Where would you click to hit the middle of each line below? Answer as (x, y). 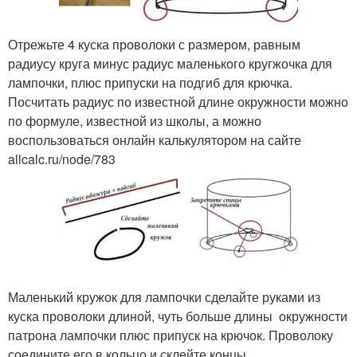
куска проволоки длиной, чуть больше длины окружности (178, 316)
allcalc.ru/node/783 (62, 159)
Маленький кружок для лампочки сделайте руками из (164, 296)
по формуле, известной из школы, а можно (135, 120)
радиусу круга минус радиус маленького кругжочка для (170, 63)
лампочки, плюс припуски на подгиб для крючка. (150, 82)
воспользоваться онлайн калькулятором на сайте (156, 139)
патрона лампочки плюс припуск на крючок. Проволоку (171, 335)
